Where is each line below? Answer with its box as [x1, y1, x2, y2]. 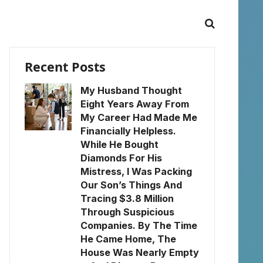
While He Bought [80, 139, 159, 150]
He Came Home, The [80, 233, 176, 245]
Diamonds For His [80, 152, 162, 164]
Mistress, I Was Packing [80, 166, 192, 177]
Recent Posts [25, 58, 106, 75]
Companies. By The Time [80, 220, 197, 231]
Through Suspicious [80, 206, 174, 218]
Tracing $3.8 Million [80, 193, 174, 204]
